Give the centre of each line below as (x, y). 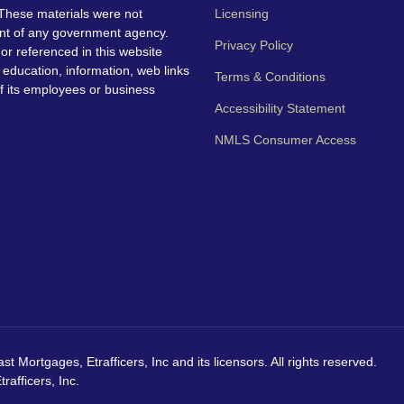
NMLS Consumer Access (285, 140)
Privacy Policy (254, 46)
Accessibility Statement (280, 109)
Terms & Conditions (270, 77)
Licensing (242, 14)
